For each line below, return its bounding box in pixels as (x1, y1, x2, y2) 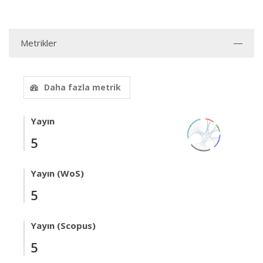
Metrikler (21, 37, 57, 49)
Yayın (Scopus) (31, 220, 96, 231)
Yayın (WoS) (31, 167, 84, 179)
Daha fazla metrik (44, 82, 121, 93)
